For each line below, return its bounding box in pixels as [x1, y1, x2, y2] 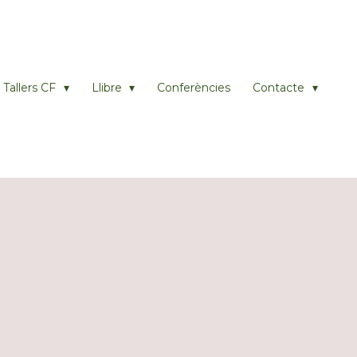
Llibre [91, 80, 125, 95]
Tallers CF [3, 80, 60, 95]
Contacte [253, 80, 308, 95]
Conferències [157, 80, 231, 95]
